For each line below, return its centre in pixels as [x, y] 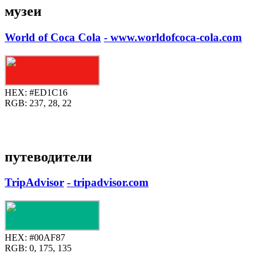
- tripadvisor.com [108, 183]
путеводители [48, 156]
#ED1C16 [47, 92]
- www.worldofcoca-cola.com [173, 37]
